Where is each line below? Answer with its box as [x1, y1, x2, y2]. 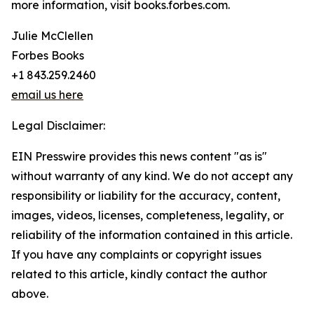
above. [11, 287, 48, 301]
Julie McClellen [11, 29, 93, 43]
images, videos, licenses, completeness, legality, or [11, 208, 284, 223]
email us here [11, 88, 83, 102]
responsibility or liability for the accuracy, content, [11, 189, 280, 203]
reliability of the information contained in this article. [11, 228, 292, 243]
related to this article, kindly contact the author [11, 267, 267, 282]
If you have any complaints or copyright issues [11, 247, 261, 262]
